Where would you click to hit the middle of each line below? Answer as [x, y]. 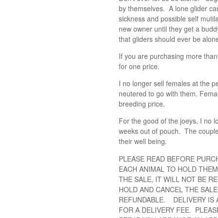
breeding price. [142, 104]
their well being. [143, 141]
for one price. [139, 66]
